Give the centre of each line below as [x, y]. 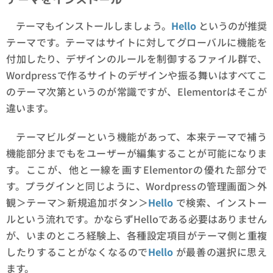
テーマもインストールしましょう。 [94, 26]
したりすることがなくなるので [77, 252]
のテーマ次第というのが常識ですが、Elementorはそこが [136, 92]
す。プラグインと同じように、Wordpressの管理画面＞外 [136, 186]
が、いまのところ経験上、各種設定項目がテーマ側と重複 [136, 236]
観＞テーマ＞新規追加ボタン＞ [77, 203]
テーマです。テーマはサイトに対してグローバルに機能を [136, 42]
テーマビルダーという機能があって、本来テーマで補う [141, 137]
